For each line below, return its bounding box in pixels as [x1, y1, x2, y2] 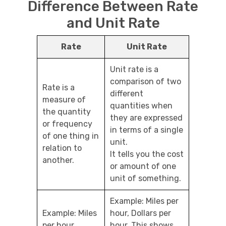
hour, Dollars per [110, 208, 171, 218]
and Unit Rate [66, 15, 160, 32]
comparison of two [110, 77, 181, 87]
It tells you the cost [110, 149, 184, 159]
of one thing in [42, 131, 99, 141]
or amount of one [110, 161, 176, 172]
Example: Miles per [110, 196, 179, 206]
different [110, 89, 143, 99]
